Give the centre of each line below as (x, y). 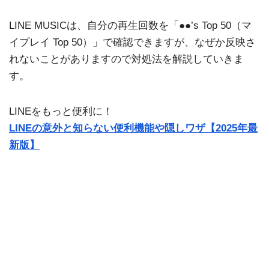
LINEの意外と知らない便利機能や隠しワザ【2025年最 (133, 128)
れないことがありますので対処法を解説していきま (126, 59)
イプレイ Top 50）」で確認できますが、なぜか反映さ (132, 42)
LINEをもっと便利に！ (61, 112)
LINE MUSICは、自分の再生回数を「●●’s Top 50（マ (130, 25)
